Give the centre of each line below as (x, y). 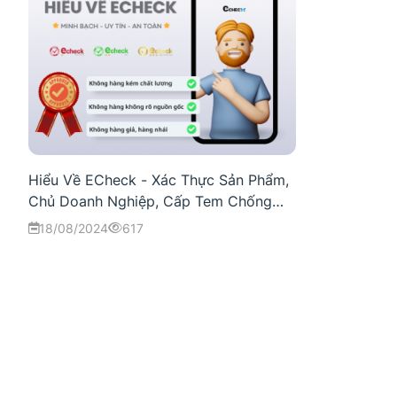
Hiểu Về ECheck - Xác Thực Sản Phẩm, (159, 179)
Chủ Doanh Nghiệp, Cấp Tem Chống (150, 201)
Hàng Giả (60, 222)
